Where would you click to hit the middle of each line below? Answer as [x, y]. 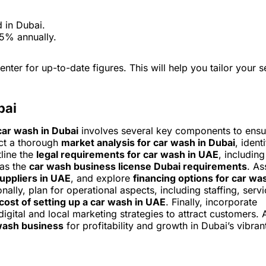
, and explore [102, 178]
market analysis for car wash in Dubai [148, 143]
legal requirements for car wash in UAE [127, 155]
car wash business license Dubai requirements [138, 167]
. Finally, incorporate [211, 202]
